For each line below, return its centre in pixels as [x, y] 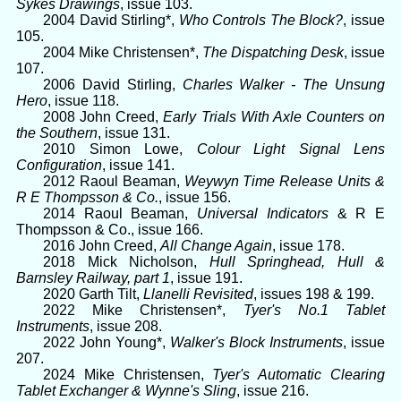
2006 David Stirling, [113, 84]
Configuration [59, 165]
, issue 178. [308, 245]
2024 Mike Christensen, [128, 374]
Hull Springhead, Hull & [297, 261]
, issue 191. [206, 277]
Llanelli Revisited [198, 294]
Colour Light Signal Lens [290, 149]
